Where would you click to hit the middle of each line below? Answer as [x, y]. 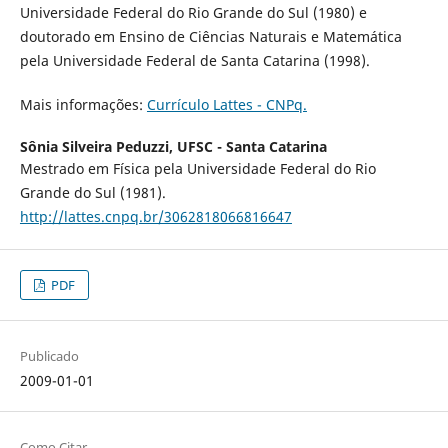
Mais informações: [83, 104]
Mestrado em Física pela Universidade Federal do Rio [197, 168]
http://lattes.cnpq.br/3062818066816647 [155, 216]
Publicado [49, 356]
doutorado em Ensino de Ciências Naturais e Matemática [210, 36]
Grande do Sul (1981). [92, 192]
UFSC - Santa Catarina [251, 146]
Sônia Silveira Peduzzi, [98, 146]
